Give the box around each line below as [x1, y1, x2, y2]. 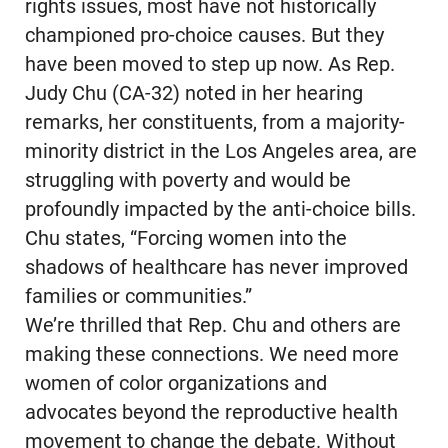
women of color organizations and [24, 372, 327, 396]
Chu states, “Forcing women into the [24, 227, 347, 251]
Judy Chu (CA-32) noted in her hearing [24, 82, 363, 106]
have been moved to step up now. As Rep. [24, 53, 395, 77]
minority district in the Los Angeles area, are [24, 140, 417, 164]
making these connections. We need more [24, 343, 399, 367]
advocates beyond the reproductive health [24, 401, 398, 425]
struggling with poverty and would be [24, 169, 351, 193]
